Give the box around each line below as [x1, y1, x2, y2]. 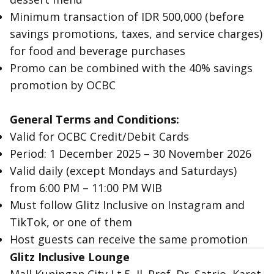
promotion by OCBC [10, 78, 116, 92]
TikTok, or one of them [10, 215, 132, 229]
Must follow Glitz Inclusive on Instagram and [10, 198, 245, 212]
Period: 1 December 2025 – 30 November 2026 [10, 146, 251, 161]
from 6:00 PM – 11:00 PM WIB [10, 180, 162, 195]
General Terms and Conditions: [10, 112, 179, 127]
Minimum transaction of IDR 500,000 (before [10, 9, 244, 24]
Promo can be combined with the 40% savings [10, 61, 253, 75]
